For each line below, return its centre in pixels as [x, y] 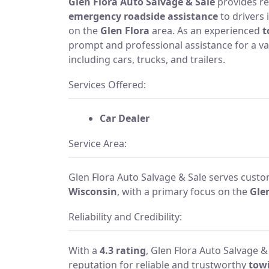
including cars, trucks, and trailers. [147, 59]
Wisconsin [93, 191]
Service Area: [98, 143]
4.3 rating [123, 250]
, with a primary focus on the [183, 191]
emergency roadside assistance [143, 16]
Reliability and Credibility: [125, 216]
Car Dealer [125, 118]
